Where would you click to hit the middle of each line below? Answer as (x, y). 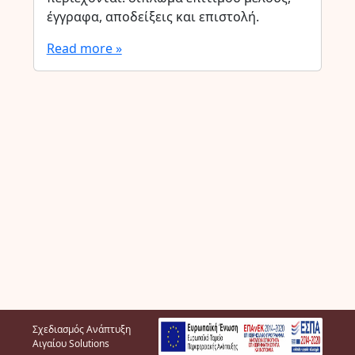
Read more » (84, 48)
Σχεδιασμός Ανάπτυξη (82, 329)
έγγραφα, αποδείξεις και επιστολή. (153, 17)
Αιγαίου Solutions (71, 344)
